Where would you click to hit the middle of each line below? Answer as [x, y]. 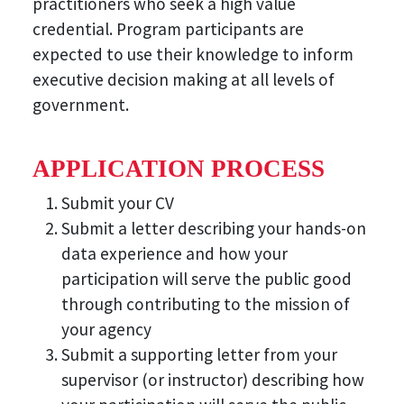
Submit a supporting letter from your [199, 355]
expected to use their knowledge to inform [193, 55]
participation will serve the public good [207, 279]
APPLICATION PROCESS [179, 169]
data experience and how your [174, 254]
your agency [106, 330]
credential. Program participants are [168, 29]
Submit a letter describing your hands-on [214, 229]
